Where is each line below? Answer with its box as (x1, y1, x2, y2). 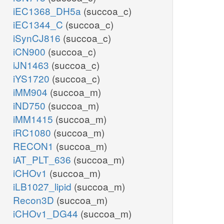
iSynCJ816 (13, 31, 63, 45)
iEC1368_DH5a (13, 4, 83, 18)
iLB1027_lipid (13, 179, 74, 193)
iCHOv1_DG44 (13, 206, 80, 220)
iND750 (13, 98, 48, 112)
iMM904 (13, 85, 50, 99)
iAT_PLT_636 (13, 152, 73, 166)
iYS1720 (13, 71, 52, 85)
